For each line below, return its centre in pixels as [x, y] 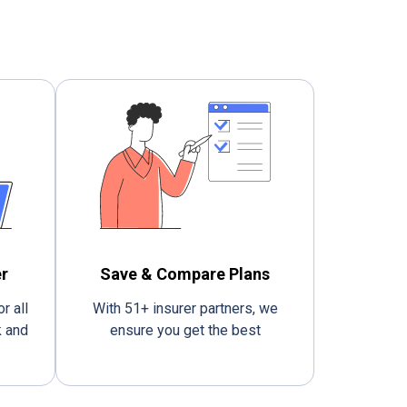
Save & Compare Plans [185, 274]
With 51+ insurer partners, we [185, 308]
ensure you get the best [185, 330]
